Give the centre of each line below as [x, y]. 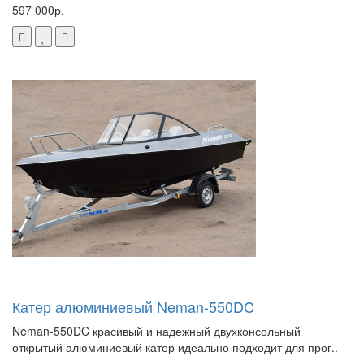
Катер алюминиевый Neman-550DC [133, 306]
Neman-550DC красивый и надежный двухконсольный [156, 330]
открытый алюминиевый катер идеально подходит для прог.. [175, 347]
